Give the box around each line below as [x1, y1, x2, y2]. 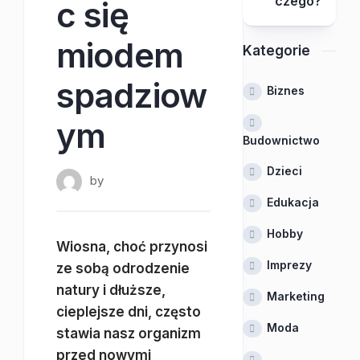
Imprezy [266, 258, 312, 272]
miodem [56, 35, 183, 76]
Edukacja [266, 195, 319, 209]
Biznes [266, 84, 305, 97]
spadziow [56, 75, 207, 116]
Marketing [266, 289, 325, 303]
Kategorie [242, 43, 310, 59]
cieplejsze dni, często [56, 304, 201, 320]
